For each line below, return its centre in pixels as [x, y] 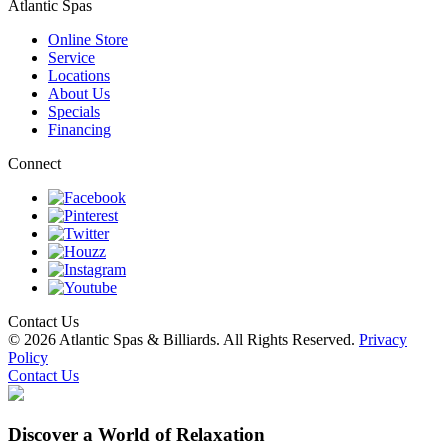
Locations [79, 76]
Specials [74, 112]
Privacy [383, 340]
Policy [28, 358]
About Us [79, 94]
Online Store [88, 40]
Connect [34, 164]
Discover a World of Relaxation [136, 435]
